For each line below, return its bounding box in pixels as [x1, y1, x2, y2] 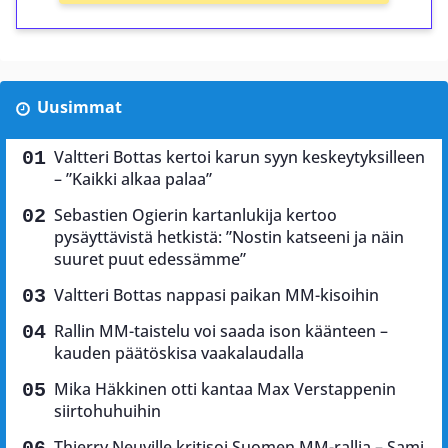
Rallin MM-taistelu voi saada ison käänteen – [54, 320, 388, 343]
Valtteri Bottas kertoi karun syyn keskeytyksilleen [54, 146, 425, 169]
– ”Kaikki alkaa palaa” [54, 168, 212, 191]
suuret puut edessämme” [54, 248, 246, 271]
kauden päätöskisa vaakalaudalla [54, 342, 304, 365]
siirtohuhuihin [54, 400, 161, 423]
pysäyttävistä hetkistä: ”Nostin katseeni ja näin [54, 226, 404, 249]
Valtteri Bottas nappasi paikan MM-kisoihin [54, 284, 379, 307]
